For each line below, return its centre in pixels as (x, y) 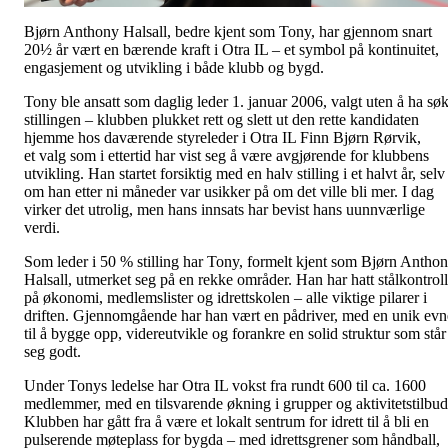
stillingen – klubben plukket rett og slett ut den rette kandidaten (221, 120)
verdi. (42, 228)
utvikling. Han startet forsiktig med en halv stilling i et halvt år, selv (234, 174)
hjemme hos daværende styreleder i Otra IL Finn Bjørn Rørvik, (222, 138)
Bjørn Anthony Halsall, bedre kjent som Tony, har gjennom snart (228, 32)
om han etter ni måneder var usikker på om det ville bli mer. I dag (229, 192)
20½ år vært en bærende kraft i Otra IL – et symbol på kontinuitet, (231, 50)
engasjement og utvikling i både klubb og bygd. (174, 68)
